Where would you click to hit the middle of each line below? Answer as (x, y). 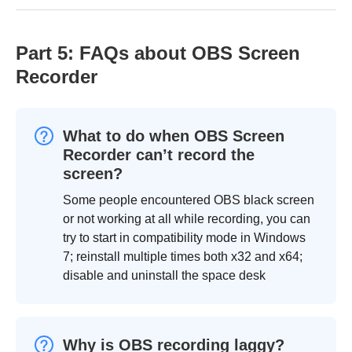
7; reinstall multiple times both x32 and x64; (183, 256)
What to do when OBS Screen (174, 136)
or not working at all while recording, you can (187, 218)
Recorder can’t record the (159, 154)
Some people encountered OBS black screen (189, 200)
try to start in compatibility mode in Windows (184, 237)
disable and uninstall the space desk (164, 275)
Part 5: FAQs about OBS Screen (158, 53)
